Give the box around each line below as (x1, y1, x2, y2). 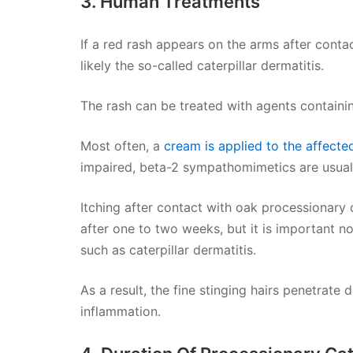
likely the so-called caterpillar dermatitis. (80, 57, 324, 73)
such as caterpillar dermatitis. (80, 241, 256, 258)
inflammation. (80, 303, 161, 319)
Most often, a (80, 137, 164, 154)
